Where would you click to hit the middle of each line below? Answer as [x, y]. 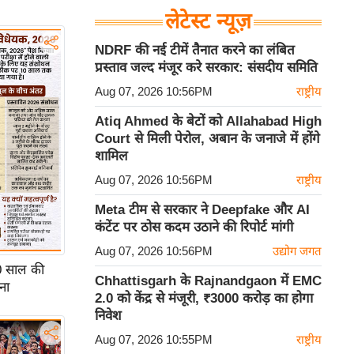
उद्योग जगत [297, 251]
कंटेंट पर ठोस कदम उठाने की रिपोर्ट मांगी [194, 228]
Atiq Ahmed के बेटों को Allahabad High [208, 122]
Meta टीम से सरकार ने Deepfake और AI [202, 210]
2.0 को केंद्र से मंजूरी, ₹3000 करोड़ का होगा [204, 299]
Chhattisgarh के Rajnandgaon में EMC [208, 281]
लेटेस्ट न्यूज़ [208, 22]
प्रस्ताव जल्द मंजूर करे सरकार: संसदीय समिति [206, 68]
